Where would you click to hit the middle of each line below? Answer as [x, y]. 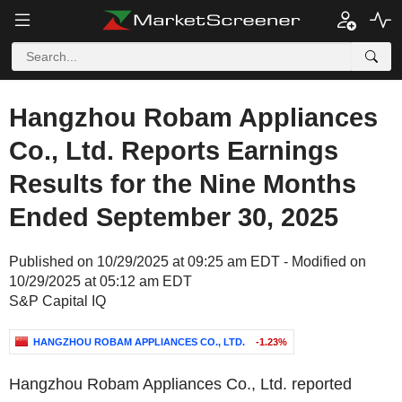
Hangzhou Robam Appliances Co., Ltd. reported [180, 384]
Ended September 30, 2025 [174, 217]
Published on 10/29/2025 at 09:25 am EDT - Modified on [188, 262]
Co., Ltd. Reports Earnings [174, 151]
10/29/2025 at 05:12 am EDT [100, 281]
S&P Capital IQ [57, 301]
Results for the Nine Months [183, 184]
